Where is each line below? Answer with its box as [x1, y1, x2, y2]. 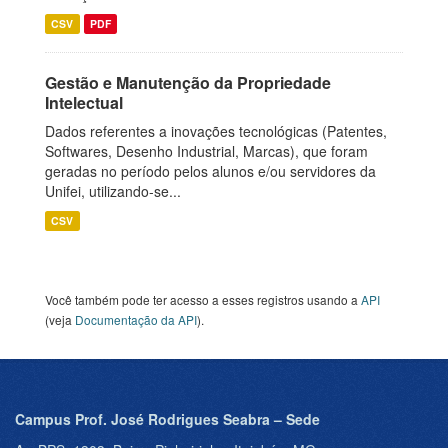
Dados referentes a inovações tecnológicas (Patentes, [45, 121, 387, 141]
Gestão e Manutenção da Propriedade [45, 71, 331, 94]
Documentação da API [75, 311, 197, 328]
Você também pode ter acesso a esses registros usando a [45, 291, 361, 308]
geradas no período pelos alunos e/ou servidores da [45, 161, 376, 181]
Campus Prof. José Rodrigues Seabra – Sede [15, 409, 320, 429]
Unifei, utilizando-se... [45, 181, 181, 201]
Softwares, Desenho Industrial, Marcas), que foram [45, 141, 368, 161]
